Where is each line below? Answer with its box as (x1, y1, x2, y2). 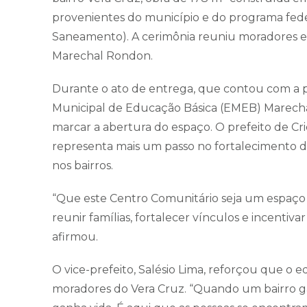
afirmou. (52, 230, 98, 244)
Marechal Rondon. (52, 49, 153, 63)
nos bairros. (52, 159, 113, 173)
